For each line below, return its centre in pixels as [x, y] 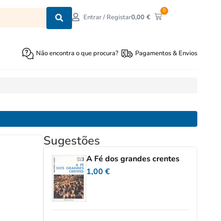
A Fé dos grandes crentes [133, 159]
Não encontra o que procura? [77, 53]
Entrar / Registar [108, 18]
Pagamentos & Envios [166, 53]
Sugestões [72, 141]
